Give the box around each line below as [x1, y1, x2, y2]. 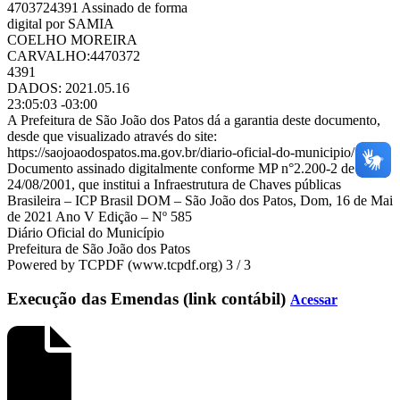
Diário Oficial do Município [7, 224, 164, 240]
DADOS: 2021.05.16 [7, 79, 129, 96]
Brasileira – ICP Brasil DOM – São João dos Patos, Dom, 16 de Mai [7, 192, 393, 208]
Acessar [290, 292, 337, 308]
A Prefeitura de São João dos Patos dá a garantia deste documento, [7, 112, 380, 128]
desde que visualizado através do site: [7, 128, 217, 144]
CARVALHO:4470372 [7, 47, 140, 63]
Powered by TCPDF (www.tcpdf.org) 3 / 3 [7, 256, 251, 272]
